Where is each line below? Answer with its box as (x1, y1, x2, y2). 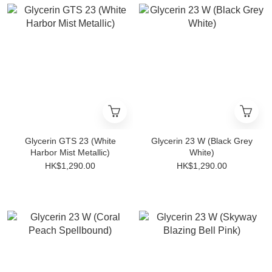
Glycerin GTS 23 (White (24, 136, 116, 146)
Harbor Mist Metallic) (30, 148, 110, 157)
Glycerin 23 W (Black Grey (151, 136, 253, 146)
